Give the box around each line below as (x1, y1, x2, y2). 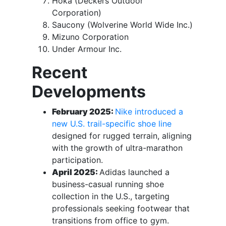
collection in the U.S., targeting (52, 191, 169, 202)
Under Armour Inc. (52, 44, 122, 54)
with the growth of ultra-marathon (52, 143, 183, 153)
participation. (52, 155, 103, 165)
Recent (32, 63, 87, 83)
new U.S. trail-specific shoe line (52, 119, 172, 129)
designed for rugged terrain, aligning (52, 131, 192, 141)
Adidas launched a (99, 167, 169, 178)
